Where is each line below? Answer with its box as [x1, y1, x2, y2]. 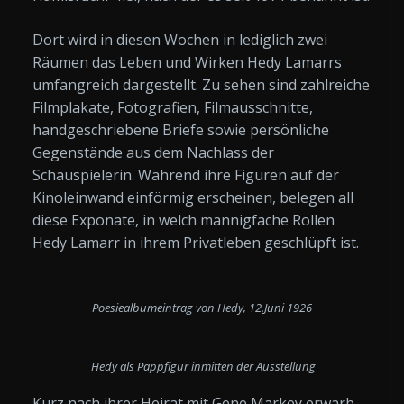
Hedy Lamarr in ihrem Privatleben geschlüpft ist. [32, 233, 359, 252]
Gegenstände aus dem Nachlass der [32, 142, 274, 162]
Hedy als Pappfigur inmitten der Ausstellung [88, 357, 316, 374]
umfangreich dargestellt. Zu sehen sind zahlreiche [32, 75, 370, 95]
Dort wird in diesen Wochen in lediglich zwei [32, 30, 327, 50]
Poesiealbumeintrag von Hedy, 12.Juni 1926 [92, 299, 312, 316]
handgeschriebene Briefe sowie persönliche [32, 120, 329, 140]
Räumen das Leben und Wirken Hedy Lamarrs [32, 52, 342, 72]
